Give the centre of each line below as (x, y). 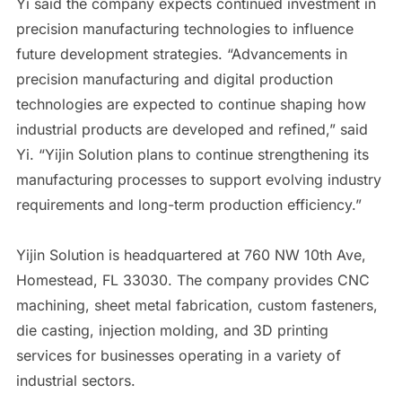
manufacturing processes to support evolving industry (198, 180)
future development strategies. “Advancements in (181, 54)
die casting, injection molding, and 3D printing (172, 331)
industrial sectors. (75, 381)
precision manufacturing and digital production (174, 79)
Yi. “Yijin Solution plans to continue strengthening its (192, 155)
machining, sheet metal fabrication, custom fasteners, (197, 306)
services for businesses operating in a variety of (178, 356)
